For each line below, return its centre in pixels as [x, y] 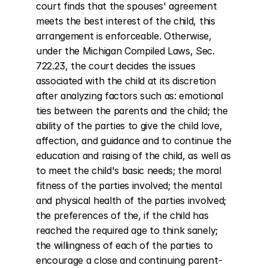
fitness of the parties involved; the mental [129, 185]
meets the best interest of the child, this [126, 21]
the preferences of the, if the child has [122, 215]
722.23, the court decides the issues [116, 66]
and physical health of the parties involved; [131, 200]
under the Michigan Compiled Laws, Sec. [125, 51]
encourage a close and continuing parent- [129, 260]
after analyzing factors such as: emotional [130, 96]
